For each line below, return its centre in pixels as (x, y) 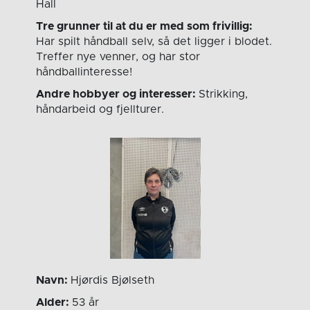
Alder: (54, 303)
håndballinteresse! (84, 72)
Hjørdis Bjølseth (113, 281)
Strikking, (224, 94)
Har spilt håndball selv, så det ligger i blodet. (154, 42)
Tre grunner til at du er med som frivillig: (145, 27)
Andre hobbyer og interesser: (118, 94)
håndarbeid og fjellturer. (102, 110)
